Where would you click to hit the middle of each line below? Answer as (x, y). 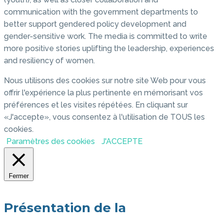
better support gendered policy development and (95, 24)
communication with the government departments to (101, 12)
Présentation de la (65, 208)
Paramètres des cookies (51, 142)
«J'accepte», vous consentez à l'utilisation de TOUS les (104, 117)
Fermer (19, 176)
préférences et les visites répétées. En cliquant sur (96, 105)
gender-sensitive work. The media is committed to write (106, 36)
